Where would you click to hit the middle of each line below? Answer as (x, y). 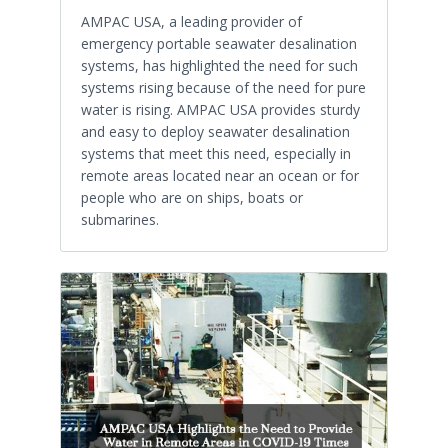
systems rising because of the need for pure (223, 88)
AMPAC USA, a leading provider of (191, 22)
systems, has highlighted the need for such (219, 66)
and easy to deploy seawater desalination (215, 132)
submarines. (120, 220)
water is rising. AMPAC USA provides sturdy (220, 110)
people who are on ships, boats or (192, 198)
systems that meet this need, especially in (216, 154)
